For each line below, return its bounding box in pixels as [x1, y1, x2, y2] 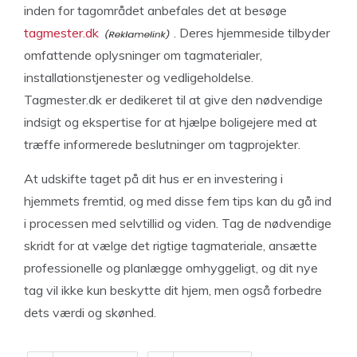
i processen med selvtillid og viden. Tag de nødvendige [24, 215, 331, 231]
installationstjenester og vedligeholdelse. [24, 69, 253, 85]
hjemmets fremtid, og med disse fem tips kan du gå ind [24, 193, 331, 209]
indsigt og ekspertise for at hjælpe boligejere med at [24, 114, 317, 130]
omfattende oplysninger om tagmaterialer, [24, 47, 262, 63]
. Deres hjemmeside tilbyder [174, 25, 330, 41]
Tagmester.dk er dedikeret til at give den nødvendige [24, 92, 323, 108]
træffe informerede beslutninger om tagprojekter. [24, 136, 300, 152]
